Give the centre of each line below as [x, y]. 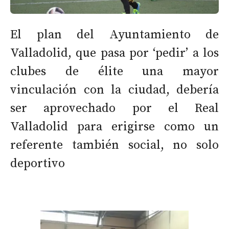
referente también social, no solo [114, 145]
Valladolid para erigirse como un [114, 127]
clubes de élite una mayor [114, 72]
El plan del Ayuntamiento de [114, 35]
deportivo [38, 164]
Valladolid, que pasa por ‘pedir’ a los [114, 53]
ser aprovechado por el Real [114, 109]
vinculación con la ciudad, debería [114, 90]
